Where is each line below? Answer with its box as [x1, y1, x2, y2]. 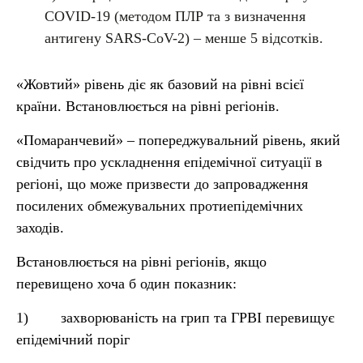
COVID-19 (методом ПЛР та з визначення [45, 8, 305, 24]
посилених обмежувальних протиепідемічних [16, 198, 303, 214]
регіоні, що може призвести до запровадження [16, 176, 308, 192]
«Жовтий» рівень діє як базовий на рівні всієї [16, 76, 304, 92]
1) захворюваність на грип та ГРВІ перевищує [16, 310, 335, 326]
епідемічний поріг [16, 331, 130, 348]
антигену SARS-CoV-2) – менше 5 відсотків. [45, 30, 323, 46]
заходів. [16, 220, 64, 236]
